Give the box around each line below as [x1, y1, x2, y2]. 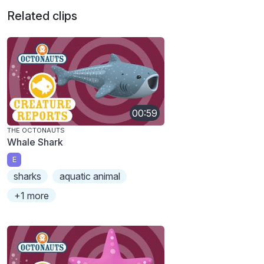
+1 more [14, 189, 49, 202]
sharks [14, 170, 42, 182]
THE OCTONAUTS [7, 126, 65, 135]
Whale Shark [7, 136, 63, 148]
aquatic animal [59, 170, 120, 182]
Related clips [7, 9, 77, 24]
